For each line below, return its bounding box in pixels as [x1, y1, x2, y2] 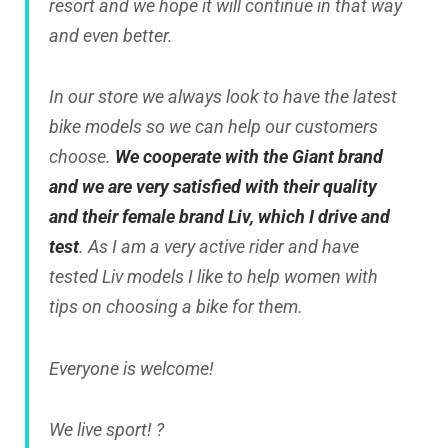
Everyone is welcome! [49, 357, 214, 379]
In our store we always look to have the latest [49, 86, 397, 108]
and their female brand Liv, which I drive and [49, 206, 390, 228]
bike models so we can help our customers [49, 116, 378, 138]
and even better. [49, 25, 173, 47]
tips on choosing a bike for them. [49, 296, 303, 318]
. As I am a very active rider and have [79, 236, 359, 258]
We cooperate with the [115, 146, 292, 168]
